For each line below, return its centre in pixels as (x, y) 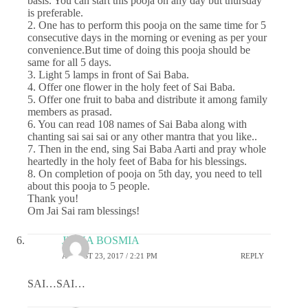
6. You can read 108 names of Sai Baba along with (137, 124)
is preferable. (55, 13)
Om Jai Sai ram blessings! (84, 211)
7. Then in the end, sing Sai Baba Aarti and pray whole (147, 149)
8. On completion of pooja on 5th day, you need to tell (145, 174)
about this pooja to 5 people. (89, 186)
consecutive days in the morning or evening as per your (147, 38)
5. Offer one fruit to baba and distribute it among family (147, 100)
